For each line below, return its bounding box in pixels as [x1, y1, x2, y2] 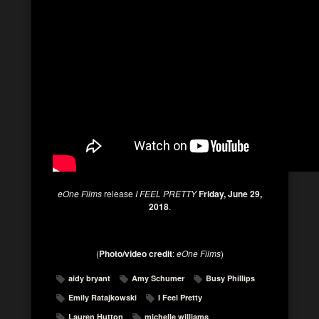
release [101, 187, 135, 199]
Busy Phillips [206, 273, 255, 283]
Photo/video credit [98, 247, 172, 260]
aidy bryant [68, 273, 110, 283]
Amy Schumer [132, 273, 184, 283]
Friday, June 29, [198, 187, 262, 200]
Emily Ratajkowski [68, 292, 137, 303]
